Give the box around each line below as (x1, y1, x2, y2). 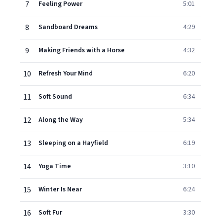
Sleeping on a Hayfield (38, 138, 108, 148)
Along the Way (38, 115, 83, 125)
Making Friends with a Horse (38, 45, 125, 55)
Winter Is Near (38, 184, 82, 194)
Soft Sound (38, 92, 72, 102)
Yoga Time (38, 161, 71, 171)
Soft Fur (38, 208, 62, 218)
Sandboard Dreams (38, 22, 98, 32)
